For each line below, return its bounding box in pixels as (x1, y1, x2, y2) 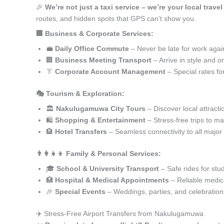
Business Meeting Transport (55, 56, 151, 64)
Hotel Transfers (55, 127, 107, 135)
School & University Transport (56, 164, 159, 172)
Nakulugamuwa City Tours (56, 104, 145, 112)
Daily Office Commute (55, 44, 129, 52)
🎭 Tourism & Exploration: (36, 89, 124, 97)
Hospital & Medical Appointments (55, 176, 169, 184)
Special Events (55, 187, 105, 195)
